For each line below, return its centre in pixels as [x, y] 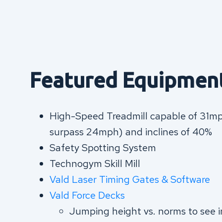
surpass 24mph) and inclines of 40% [132, 132]
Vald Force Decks [88, 195]
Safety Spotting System [104, 148]
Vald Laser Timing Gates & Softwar [127, 179]
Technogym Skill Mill [96, 164]
